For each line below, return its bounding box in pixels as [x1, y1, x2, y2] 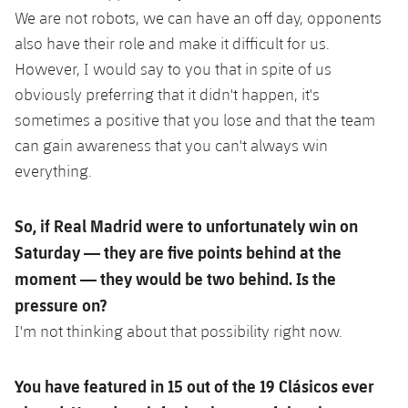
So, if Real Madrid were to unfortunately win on [15, 214, 358, 236]
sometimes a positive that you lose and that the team [15, 109, 375, 129]
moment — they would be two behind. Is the [15, 267, 336, 289]
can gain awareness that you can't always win [15, 135, 328, 155]
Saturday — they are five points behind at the [15, 240, 342, 262]
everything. [15, 160, 92, 180]
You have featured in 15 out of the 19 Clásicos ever [15, 374, 374, 396]
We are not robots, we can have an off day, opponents [15, 7, 382, 27]
